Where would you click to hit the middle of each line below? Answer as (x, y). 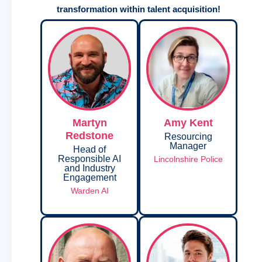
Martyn (89, 123)
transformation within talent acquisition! (139, 9)
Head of (89, 149)
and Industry (89, 168)
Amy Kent (188, 123)
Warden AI (89, 190)
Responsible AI (89, 158)
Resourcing (188, 136)
